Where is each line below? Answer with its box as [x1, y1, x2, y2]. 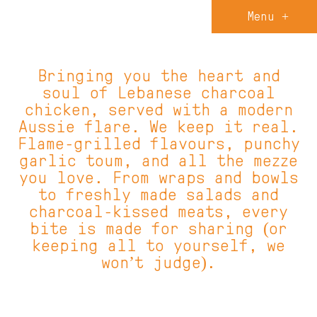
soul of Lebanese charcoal [42, 85, 275, 102]
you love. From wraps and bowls [18, 170, 299, 187]
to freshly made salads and [38, 187, 279, 204]
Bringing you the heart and [37, 68, 280, 85]
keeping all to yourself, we [32, 238, 285, 255]
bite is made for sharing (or [30, 221, 287, 238]
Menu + [248, 10, 289, 23]
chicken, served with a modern [24, 102, 293, 119]
